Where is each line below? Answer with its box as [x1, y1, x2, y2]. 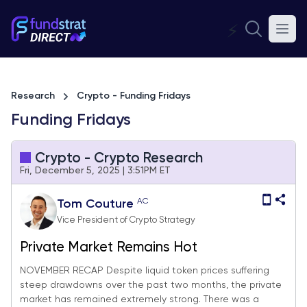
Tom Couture [57, 198, 137, 210]
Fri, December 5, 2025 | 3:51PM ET [20, 166, 171, 175]
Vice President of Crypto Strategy [57, 216, 195, 225]
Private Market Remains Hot [20, 241, 197, 255]
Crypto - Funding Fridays [77, 91, 191, 101]
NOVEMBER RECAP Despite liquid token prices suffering [20, 266, 269, 275]
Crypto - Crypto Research [35, 151, 203, 166]
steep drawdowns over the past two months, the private [20, 280, 282, 290]
